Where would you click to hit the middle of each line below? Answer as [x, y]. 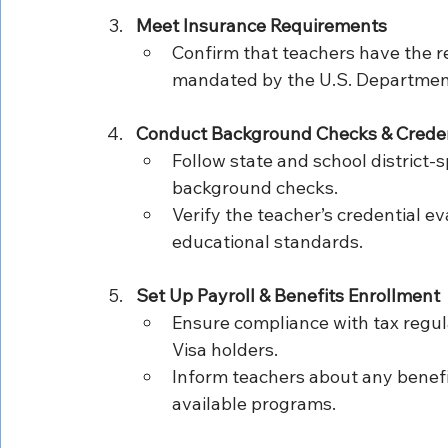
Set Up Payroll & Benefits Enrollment [288, 295]
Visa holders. [225, 349]
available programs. [254, 403]
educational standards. [267, 241]
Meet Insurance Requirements [261, 25]
